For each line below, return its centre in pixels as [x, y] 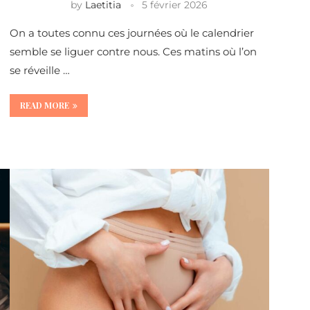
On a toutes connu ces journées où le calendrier [131, 33]
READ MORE [44, 106]
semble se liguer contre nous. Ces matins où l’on [133, 52]
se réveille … [39, 71]
